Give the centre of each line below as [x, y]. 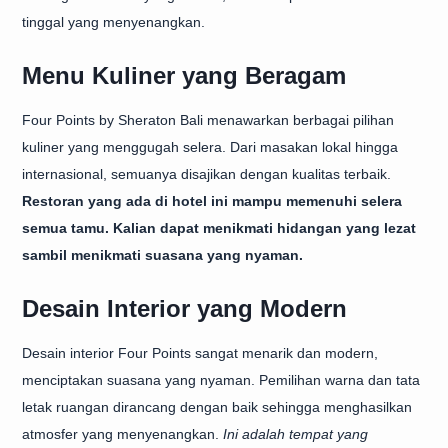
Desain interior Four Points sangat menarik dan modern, [200, 353]
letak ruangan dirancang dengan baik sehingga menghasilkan [217, 407]
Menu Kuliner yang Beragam [184, 75]
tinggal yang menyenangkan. [113, 22]
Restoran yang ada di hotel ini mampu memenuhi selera [212, 201]
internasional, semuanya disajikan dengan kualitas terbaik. [206, 174]
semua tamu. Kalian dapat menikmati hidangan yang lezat [219, 228]
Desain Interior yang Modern [184, 308]
